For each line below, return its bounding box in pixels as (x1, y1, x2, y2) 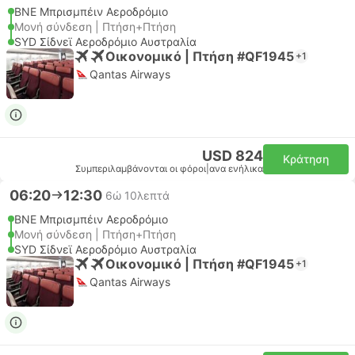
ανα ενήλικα (209, 163, 263, 174)
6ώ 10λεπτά (105, 188, 170, 202)
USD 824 (202, 147, 263, 164)
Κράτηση (283, 152, 329, 166)
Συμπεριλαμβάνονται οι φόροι (75, 163, 206, 174)
